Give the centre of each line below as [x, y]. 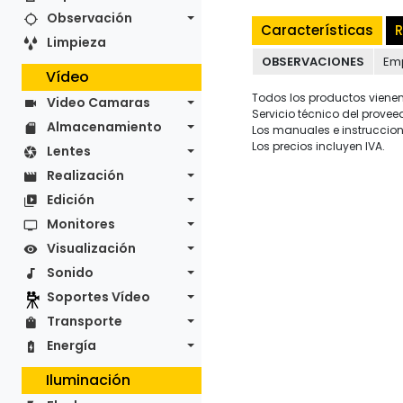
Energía [72, 345]
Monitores [81, 224]
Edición [71, 200]
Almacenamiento [104, 127]
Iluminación [89, 380]
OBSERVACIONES [313, 62]
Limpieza [76, 42]
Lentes [69, 151]
